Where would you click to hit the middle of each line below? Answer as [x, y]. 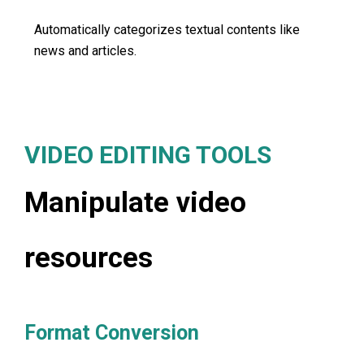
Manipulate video [135, 203]
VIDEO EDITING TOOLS [148, 155]
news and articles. [85, 50]
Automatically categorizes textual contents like [167, 29]
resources [89, 258]
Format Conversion [112, 333]
